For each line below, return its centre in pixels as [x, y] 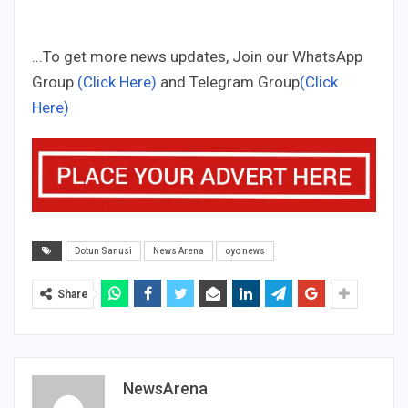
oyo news [245, 250]
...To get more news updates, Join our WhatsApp [197, 57]
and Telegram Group [228, 82]
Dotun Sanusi [103, 250]
